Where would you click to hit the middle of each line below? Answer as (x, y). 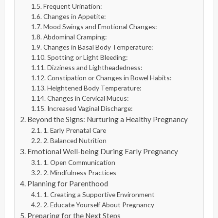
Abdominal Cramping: (75, 37)
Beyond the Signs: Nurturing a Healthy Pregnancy (108, 119)
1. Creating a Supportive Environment (99, 195)
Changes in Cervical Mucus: (88, 98)
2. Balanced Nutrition (75, 141)
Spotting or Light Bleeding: (87, 57)
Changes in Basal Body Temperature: (98, 47)
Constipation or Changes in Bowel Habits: (109, 78)
